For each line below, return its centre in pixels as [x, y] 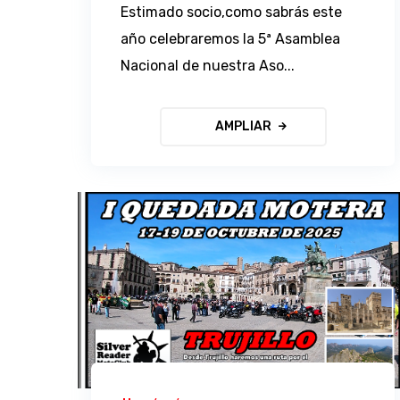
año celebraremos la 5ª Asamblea [231, 38]
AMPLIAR [243, 126]
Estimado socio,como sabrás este [232, 12]
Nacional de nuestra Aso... [208, 65]
